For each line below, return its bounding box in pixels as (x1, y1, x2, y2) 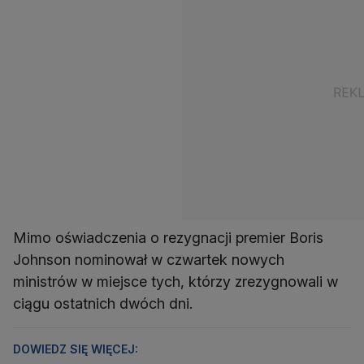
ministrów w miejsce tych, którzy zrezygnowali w (13, 273, 338, 290)
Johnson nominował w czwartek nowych (13, 251, 284, 268)
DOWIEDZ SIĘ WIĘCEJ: (13, 342, 138, 356)
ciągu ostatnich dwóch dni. (13, 295, 193, 312)
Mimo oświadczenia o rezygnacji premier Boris (13, 229, 323, 246)
